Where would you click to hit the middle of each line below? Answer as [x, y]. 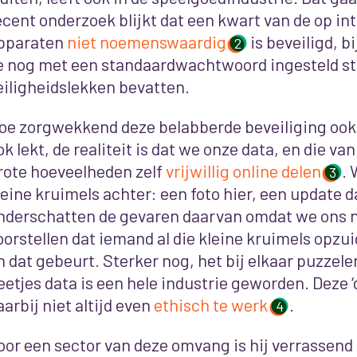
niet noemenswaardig [146, 42]
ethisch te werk [210, 304]
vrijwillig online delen [243, 171]
